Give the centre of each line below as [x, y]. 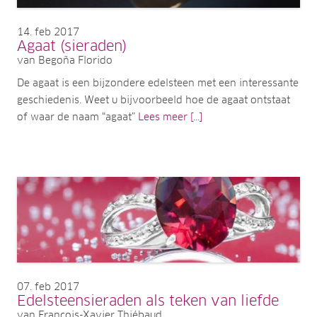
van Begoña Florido [65, 60]
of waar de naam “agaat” [77, 117]
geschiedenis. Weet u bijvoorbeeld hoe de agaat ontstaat [154, 100]
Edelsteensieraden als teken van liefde [148, 301]
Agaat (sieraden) [72, 46]
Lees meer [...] [170, 117]
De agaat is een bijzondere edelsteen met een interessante [158, 83]
